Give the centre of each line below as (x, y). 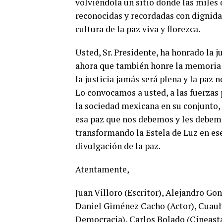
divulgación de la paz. (118, 146)
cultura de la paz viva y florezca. (138, 29)
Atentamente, (102, 169)
